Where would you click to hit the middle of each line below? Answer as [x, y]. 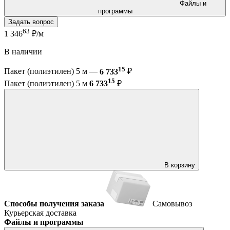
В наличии [23, 52]
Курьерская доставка [40, 213]
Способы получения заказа [54, 203]
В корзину [180, 165]
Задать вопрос [31, 22]
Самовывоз [172, 203]
